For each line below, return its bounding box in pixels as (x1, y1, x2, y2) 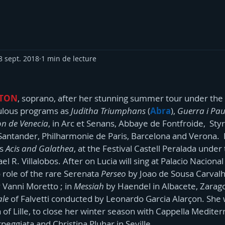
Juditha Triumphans (71, 105, 148, 117)
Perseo (99, 168, 126, 179)
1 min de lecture (41, 53, 96, 63)
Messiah (74, 180, 104, 192)
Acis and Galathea (6, 143, 74, 154)
